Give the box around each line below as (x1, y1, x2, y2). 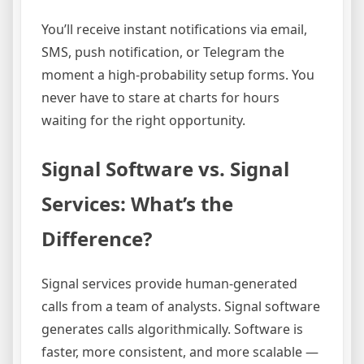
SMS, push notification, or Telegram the (41, 42, 284, 61)
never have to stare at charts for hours (41, 88, 279, 106)
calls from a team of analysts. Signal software (41, 297, 320, 315)
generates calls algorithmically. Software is (41, 319, 303, 338)
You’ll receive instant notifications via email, (41, 19, 307, 38)
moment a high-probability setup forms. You (41, 65, 314, 84)
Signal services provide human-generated (41, 274, 297, 292)
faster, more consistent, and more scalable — (41, 342, 318, 361)
